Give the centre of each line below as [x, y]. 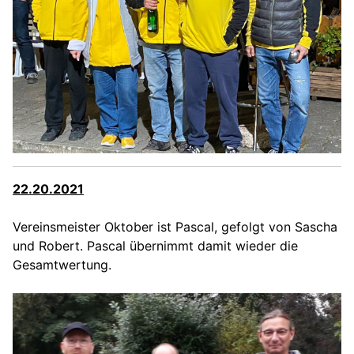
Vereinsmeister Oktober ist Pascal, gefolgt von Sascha [175, 227]
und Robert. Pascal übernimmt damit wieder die [155, 246]
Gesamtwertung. [62, 265]
